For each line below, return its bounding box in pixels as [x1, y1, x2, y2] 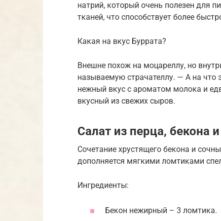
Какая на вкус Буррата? [77, 37, 166, 46]
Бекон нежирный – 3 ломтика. [105, 206, 217, 216]
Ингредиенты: [77, 181, 129, 190]
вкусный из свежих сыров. [77, 96, 175, 106]
